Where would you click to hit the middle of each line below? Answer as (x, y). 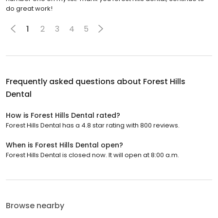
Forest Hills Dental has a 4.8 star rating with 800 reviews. (93, 126)
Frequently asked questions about (74, 82)
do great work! (29, 9)
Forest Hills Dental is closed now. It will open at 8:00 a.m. (92, 155)
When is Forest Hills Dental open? (64, 145)
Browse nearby (35, 206)
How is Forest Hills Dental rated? (63, 116)
